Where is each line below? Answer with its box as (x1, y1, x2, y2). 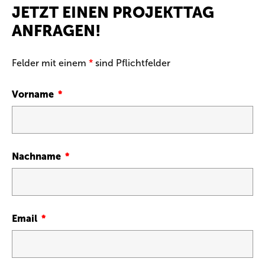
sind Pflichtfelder (93, 57, 170, 69)
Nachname (12, 151, 63, 162)
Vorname (12, 89, 56, 100)
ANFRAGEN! (12, 22, 101, 40)
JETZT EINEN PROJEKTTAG (12, 4, 214, 22)
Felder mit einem (12, 57, 89, 69)
